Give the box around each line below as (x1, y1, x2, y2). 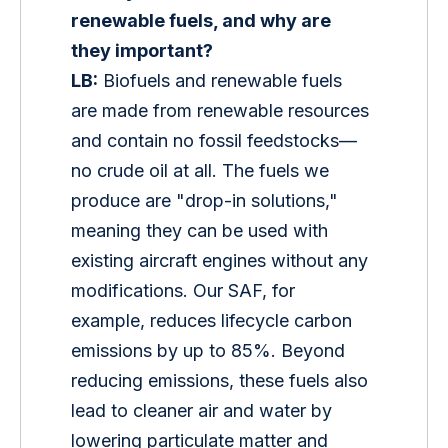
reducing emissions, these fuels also (71, 370, 374, 392)
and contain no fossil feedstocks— (71, 130, 358, 152)
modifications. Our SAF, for (71, 280, 301, 302)
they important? (71, 40, 214, 62)
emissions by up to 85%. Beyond (71, 340, 351, 362)
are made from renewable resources (71, 100, 375, 122)
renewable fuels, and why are (71, 10, 336, 32)
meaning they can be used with (71, 220, 334, 242)
